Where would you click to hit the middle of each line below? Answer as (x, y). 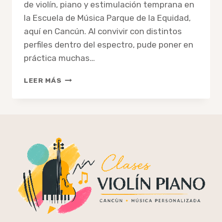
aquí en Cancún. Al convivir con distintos (103, 31)
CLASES (77, 78)
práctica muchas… (59, 58)
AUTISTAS (81, 120)
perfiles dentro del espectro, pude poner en (109, 45)
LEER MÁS (43, 81)
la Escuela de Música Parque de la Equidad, (107, 18)
